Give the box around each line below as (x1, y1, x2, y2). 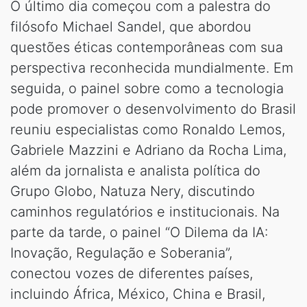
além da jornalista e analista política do (10, 162, 260, 179)
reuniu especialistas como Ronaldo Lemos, (10, 121, 285, 138)
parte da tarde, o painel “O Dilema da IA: (10, 223, 268, 241)
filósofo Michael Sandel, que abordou (10, 18, 251, 35)
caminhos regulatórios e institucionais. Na (10, 203, 280, 220)
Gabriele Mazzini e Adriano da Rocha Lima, (10, 141, 286, 158)
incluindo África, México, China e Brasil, (10, 285, 265, 302)
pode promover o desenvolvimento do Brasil (10, 100, 296, 117)
